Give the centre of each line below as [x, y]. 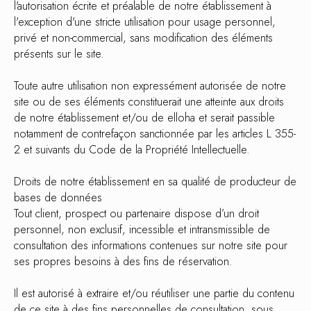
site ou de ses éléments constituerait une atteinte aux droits [149, 102]
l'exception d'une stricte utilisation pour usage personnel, [145, 22]
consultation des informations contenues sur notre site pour [151, 245]
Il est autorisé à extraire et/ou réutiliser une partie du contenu [154, 293]
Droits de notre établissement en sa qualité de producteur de [155, 182]
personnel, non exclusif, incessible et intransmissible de [142, 229]
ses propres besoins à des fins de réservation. [123, 261]
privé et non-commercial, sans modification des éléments [143, 38]
